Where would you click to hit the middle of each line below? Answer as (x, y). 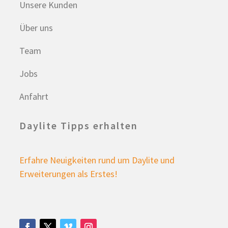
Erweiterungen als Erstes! (69, 174)
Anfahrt (34, 96)
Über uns (36, 28)
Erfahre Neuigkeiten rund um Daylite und (97, 160)
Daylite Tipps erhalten (79, 125)
